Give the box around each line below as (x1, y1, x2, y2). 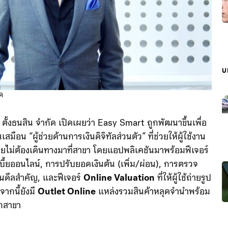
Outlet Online (38, 214, 96, 224)
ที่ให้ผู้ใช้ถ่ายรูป (155, 201, 211, 211)
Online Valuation (83, 201, 155, 211)
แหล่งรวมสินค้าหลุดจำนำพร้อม (96, 214, 210, 224)
